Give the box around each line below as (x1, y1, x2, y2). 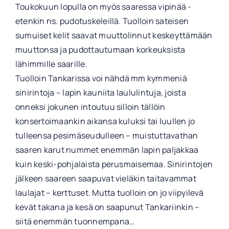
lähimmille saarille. (15, 58, 87, 70)
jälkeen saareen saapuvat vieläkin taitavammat (15, 172, 196, 184)
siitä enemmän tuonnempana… (15, 215, 135, 227)
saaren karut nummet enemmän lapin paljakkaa (15, 144, 199, 155)
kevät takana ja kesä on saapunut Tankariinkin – (15, 201, 200, 213)
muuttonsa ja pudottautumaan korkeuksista (15, 43, 186, 55)
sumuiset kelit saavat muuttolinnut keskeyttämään (15, 29, 213, 41)
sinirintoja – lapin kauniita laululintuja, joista (15, 86, 186, 98)
